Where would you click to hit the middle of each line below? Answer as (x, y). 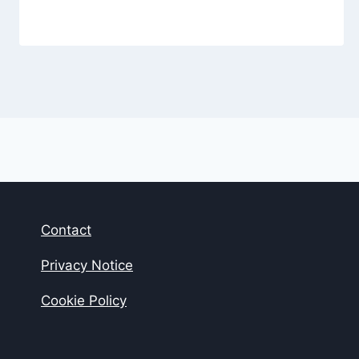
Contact (66, 230)
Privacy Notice (87, 265)
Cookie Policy (84, 301)
